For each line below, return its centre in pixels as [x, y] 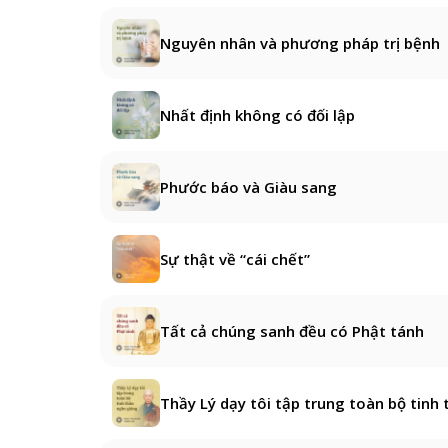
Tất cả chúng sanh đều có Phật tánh [292, 330]
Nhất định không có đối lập [257, 114]
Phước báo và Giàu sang [248, 186]
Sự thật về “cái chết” [235, 258]
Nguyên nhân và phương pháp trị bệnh [300, 42]
